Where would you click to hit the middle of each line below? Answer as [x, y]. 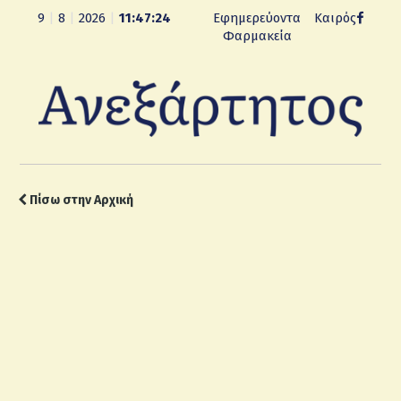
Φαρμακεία [257, 36]
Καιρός [335, 18]
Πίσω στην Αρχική [80, 200]
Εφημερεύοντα [257, 18]
